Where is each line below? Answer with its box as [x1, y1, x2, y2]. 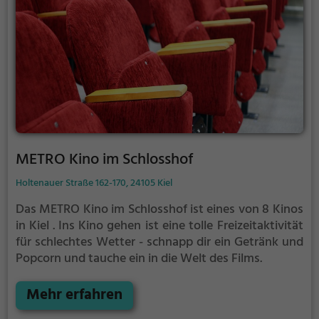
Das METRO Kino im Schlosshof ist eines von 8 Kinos [15, 199, 303, 220]
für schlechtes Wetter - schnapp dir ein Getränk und [15, 231, 303, 253]
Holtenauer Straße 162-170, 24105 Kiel [15, 174, 172, 192]
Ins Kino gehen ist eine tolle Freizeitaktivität [58, 215, 303, 236]
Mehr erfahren [26, 283, 122, 308]
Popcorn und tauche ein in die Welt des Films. [15, 248, 262, 269]
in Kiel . [15, 215, 55, 236]
